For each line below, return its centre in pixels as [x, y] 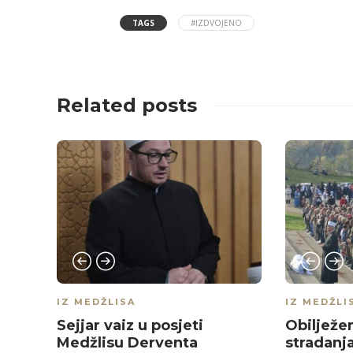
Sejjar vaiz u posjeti [130, 326]
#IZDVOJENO [216, 23]
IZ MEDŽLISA [96, 302]
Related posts [127, 106]
